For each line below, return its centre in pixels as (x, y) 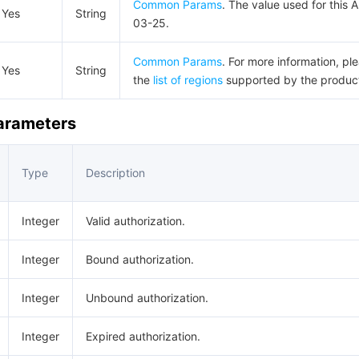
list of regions (188, 80)
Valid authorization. (135, 221)
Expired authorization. (143, 336)
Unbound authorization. (147, 298)
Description (115, 173)
